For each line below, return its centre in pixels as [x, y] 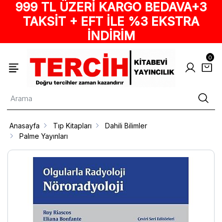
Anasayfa [25, 125]
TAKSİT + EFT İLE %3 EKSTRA [111, 21]
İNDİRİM [111, 36]
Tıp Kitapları [73, 125]
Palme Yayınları [44, 136]
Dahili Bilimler [126, 125]
